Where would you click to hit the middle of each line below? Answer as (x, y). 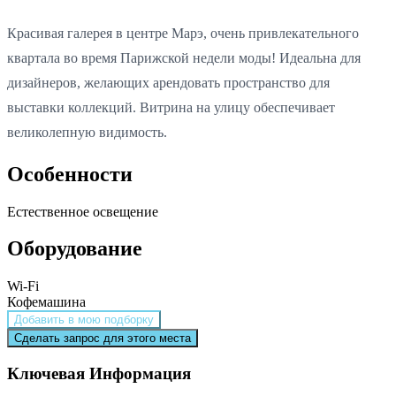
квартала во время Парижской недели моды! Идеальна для (184, 57)
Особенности (70, 174)
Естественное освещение (83, 211)
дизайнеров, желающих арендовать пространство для (168, 82)
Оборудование (75, 249)
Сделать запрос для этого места (103, 339)
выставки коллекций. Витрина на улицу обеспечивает (171, 107)
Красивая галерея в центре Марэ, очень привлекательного (183, 33)
